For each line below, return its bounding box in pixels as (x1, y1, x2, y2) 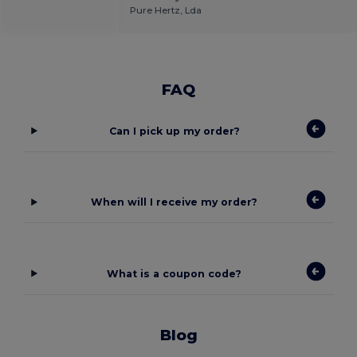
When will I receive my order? (91, 196, 258, 209)
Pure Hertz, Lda (129, 4, 202, 16)
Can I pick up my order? (108, 124, 240, 137)
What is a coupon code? (107, 267, 242, 280)
